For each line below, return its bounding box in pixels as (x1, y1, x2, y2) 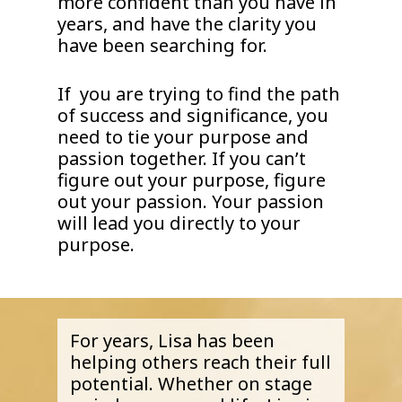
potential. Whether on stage (69, 371, 312, 397)
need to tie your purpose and (57, 124, 310, 149)
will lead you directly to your (57, 210, 301, 235)
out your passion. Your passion (57, 188, 325, 214)
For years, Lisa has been (69, 328, 275, 354)
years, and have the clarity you (57, 11, 318, 36)
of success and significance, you (57, 102, 329, 127)
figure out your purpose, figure (57, 167, 327, 192)
